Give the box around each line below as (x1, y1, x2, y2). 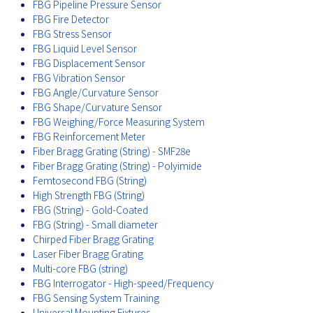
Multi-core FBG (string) (33, 261, 128, 275)
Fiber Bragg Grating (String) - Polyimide (33, 158, 202, 173)
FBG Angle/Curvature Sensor (33, 85, 159, 99)
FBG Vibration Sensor (33, 70, 125, 85)
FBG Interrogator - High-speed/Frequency (33, 275, 214, 290)
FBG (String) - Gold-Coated (33, 202, 148, 217)
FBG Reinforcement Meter (33, 129, 145, 143)
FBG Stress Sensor (33, 26, 112, 41)
